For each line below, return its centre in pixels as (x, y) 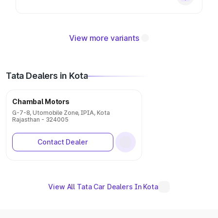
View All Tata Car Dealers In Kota (103, 187)
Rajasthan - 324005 (40, 119)
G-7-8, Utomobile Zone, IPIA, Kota (61, 113)
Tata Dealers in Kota (47, 76)
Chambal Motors (41, 101)
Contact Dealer (63, 142)
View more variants (104, 38)
